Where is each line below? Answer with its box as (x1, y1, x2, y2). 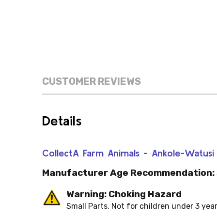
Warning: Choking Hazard (66, 188, 182, 200)
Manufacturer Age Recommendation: (42, 167, 215, 179)
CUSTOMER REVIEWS (42, 76, 141, 87)
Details (42, 113, 82, 128)
